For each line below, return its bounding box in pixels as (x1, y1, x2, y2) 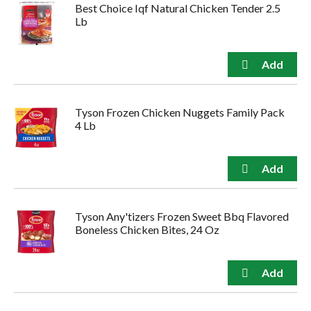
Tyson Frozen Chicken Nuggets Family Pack (75, 106, 285, 119)
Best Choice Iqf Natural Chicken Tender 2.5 (75, 1, 280, 15)
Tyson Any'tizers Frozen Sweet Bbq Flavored (75, 210, 289, 224)
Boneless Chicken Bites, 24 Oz (75, 223, 219, 237)
